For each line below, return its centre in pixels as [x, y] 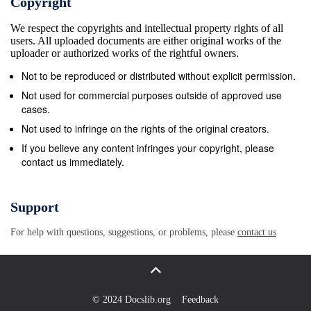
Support [35, 207]
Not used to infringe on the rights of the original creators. [145, 128]
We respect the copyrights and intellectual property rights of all [147, 28]
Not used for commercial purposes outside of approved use [152, 95]
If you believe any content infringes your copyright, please [148, 148]
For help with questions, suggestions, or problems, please [124, 233]
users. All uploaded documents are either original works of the [146, 40]
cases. [36, 109]
